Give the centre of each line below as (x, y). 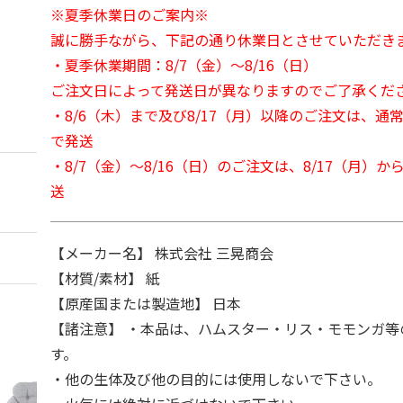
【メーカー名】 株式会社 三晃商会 (162, 253)
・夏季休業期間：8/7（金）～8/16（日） (184, 65)
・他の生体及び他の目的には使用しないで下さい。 (216, 379)
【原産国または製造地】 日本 (146, 303)
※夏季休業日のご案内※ (130, 14)
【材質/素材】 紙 (106, 278)
